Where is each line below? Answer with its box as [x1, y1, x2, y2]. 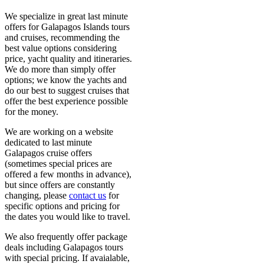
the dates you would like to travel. [5, 211, 130, 222]
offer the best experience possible [5, 95, 128, 106]
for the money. [5, 106, 58, 117]
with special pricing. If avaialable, [5, 252, 130, 263]
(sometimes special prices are [5, 158, 112, 169]
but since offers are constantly [5, 179, 115, 190]
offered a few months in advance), [5, 169, 131, 179]
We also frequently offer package [5, 231, 127, 242]
